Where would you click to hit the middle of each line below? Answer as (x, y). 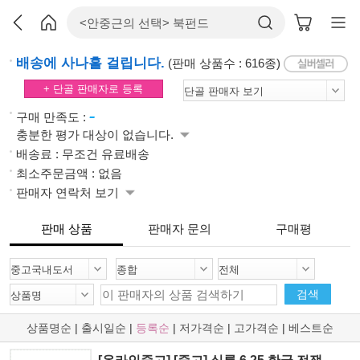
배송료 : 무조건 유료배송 (83, 153)
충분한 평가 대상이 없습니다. (96, 134)
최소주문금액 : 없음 (69, 173)
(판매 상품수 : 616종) (224, 63)
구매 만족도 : (53, 117)
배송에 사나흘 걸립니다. (90, 63)
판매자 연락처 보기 (69, 192)
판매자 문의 (180, 228)
